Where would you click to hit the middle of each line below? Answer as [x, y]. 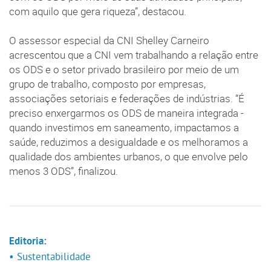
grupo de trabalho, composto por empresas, [107, 84]
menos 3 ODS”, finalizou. [64, 171]
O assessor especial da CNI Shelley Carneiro [109, 41]
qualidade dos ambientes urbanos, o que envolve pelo [129, 157]
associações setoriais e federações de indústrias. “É [127, 99]
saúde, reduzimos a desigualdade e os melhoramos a [129, 142]
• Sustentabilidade [50, 257]
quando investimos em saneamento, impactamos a [124, 128]
